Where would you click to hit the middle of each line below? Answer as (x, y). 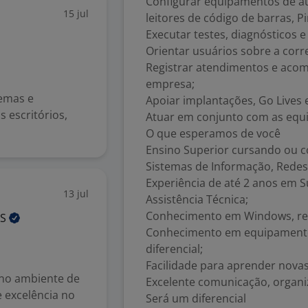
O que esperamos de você (213, 133)
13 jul (76, 194)
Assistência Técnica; (197, 199)
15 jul (76, 13)
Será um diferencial (196, 298)
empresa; (170, 84)
